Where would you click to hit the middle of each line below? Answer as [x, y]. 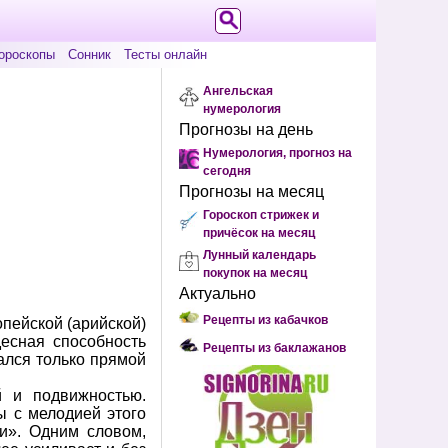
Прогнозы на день [246, 129]
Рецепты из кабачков [265, 320]
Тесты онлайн [165, 54]
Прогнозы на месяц [251, 191]
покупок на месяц [255, 273]
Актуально [217, 293]
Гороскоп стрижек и [261, 215]
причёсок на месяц [259, 233]
